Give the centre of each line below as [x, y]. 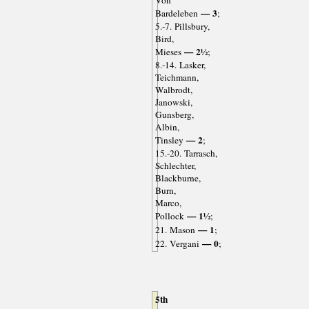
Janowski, [173, 102]
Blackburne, [178, 178]
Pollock [169, 216]
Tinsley [169, 140]
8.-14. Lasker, [180, 64]
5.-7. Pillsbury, [182, 26]
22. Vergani [177, 243]
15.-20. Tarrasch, [186, 153]
